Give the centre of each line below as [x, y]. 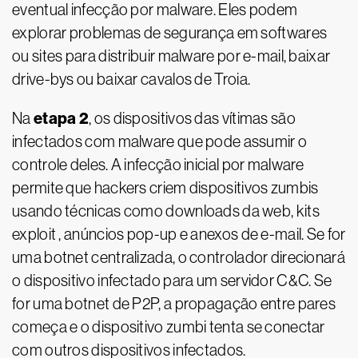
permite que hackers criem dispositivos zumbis [165, 188]
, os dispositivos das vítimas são [192, 118]
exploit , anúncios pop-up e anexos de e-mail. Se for [179, 234]
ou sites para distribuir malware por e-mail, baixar [171, 56]
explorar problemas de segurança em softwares [170, 33]
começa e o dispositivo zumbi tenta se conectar [169, 327]
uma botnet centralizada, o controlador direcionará [179, 257]
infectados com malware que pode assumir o [160, 141]
